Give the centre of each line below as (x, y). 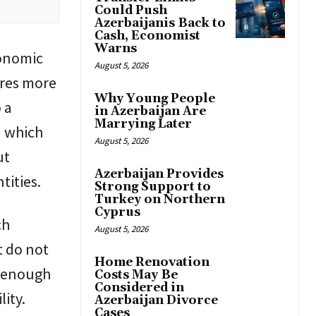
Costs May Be (136, 275)
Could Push (131, 11)
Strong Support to (153, 187)
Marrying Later (143, 124)
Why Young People (155, 99)
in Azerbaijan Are (150, 112)
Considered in (139, 288)
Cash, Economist (147, 36)
